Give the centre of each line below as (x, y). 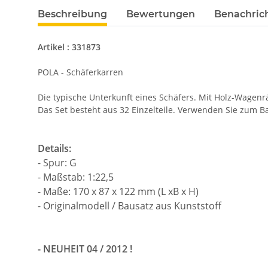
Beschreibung (72, 14)
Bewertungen (161, 14)
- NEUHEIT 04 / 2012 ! (85, 249)
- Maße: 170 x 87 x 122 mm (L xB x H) (118, 192)
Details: (54, 149)
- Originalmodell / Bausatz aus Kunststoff (130, 206)
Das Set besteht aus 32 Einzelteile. (108, 110)
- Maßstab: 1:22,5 (76, 177)
